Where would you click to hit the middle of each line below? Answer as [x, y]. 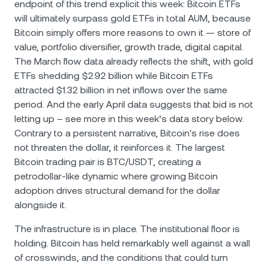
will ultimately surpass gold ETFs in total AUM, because [133, 18]
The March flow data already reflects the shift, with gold [134, 61]
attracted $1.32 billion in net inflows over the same [121, 90]
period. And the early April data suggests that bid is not [134, 104]
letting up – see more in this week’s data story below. [129, 119]
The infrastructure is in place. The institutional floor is [127, 229]
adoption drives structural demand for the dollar [117, 191]
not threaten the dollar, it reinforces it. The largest [120, 147]
